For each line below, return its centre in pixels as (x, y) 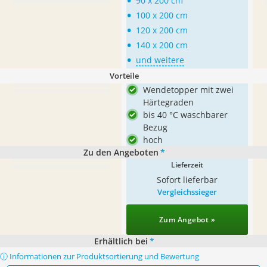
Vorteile (124, 76)
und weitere (160, 60)
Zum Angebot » (187, 220)
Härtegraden (168, 102)
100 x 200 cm (162, 15)
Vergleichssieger (187, 192)
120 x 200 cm (162, 30)
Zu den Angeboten (121, 152)
